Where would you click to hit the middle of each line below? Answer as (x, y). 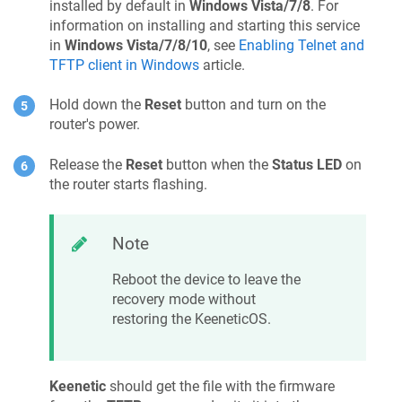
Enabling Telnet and (301, 45)
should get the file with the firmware (220, 386)
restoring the (153, 319)
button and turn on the (253, 105)
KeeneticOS (231, 319)
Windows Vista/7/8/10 (136, 45)
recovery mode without (184, 300)
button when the (217, 164)
